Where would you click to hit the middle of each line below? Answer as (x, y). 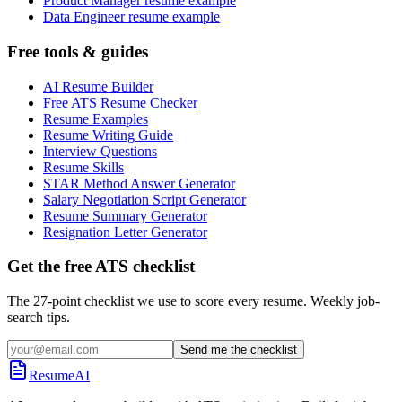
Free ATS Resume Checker (120, 102)
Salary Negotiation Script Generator (144, 199)
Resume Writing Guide (108, 135)
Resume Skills (83, 167)
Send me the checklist (239, 349)
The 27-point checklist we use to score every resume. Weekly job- (193, 301)
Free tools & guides (78, 51)
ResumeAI (59, 375)
